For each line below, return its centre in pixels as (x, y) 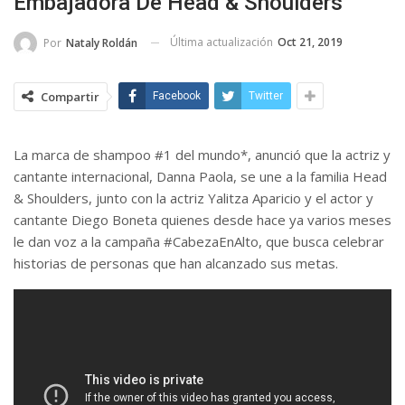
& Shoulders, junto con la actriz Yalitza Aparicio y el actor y (193, 198)
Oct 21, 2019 (310, 42)
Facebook (177, 95)
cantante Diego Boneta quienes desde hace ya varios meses (202, 219)
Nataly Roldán (102, 42)
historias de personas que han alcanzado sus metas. (176, 263)
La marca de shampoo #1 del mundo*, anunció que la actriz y (202, 154)
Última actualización (223, 42)
